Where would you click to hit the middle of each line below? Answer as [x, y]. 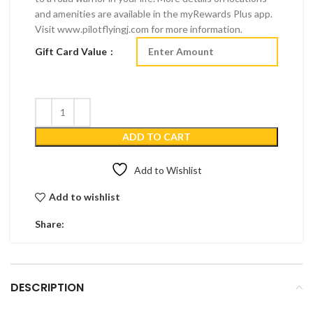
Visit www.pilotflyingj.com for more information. [139, 29]
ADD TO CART [156, 136]
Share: [50, 224]
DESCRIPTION [47, 287]
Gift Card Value [72, 51]
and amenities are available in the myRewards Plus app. [154, 13]
